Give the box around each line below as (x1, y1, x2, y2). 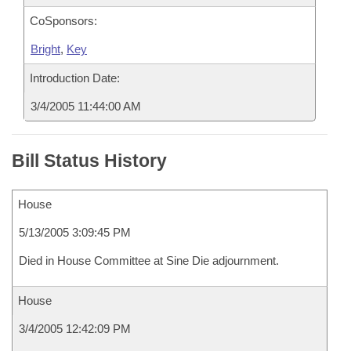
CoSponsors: (30, 14, 97, 27)
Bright (31, 42, 60, 56)
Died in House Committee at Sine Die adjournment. (19, 254, 279, 267)
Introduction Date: (30, 71, 120, 85)
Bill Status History (12, 150, 167, 171)
